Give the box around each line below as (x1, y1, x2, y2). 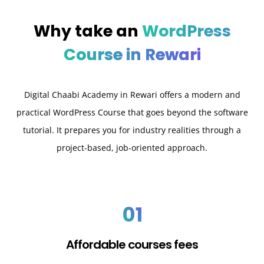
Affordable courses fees (66, 236, 198, 253)
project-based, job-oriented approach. (57, 142, 207, 154)
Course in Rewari (63, 44, 201, 66)
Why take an (33, 20, 142, 42)
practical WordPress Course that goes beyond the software (16, 107, 248, 118)
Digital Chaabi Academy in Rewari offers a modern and (24, 89, 240, 101)
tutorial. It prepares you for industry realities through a (23, 124, 241, 136)
